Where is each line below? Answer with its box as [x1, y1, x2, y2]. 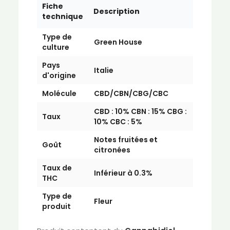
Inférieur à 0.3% [93, 168, 152, 178]
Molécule [42, 88, 76, 99]
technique [42, 11, 83, 22]
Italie [93, 65, 113, 75]
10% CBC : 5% [93, 117, 142, 127]
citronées [93, 145, 130, 155]
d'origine [42, 70, 76, 81]
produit [42, 201, 71, 212]
